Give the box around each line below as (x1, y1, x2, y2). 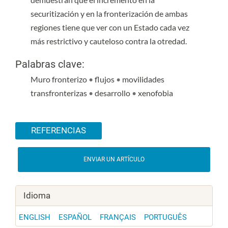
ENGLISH (19, 213, 50, 222)
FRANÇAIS (100, 213, 136, 222)
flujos (95, 74, 116, 84)
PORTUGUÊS (144, 213, 187, 222)
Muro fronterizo (31, 74, 89, 84)
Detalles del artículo (15, 111, 105, 124)
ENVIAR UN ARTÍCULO (83, 156, 145, 163)
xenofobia (138, 88, 173, 98)
